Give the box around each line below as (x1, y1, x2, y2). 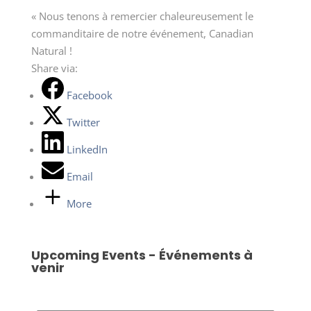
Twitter (66, 115, 100, 129)
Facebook (66, 87, 112, 102)
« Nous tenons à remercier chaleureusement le (31, 8, 253, 23)
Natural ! (31, 43, 72, 58)
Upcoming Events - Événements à (31, 246, 253, 264)
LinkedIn (66, 142, 108, 156)
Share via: (31, 60, 78, 75)
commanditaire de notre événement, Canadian (31, 26, 253, 40)
